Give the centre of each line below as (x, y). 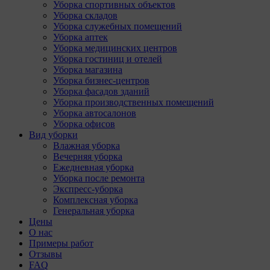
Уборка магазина (88, 70)
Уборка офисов (84, 124)
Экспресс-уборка (88, 189)
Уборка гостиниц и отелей (108, 59)
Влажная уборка (86, 146)
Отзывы (46, 254)
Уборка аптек (80, 37)
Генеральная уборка (94, 211)
